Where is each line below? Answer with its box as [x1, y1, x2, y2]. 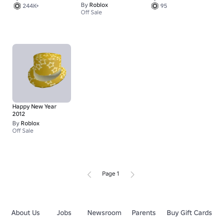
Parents [132, 208, 156, 217]
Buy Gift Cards [166, 208, 212, 217]
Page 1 [102, 170, 119, 177]
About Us [11, 208, 40, 217]
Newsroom [87, 208, 121, 217]
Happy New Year [12, 103, 57, 110]
